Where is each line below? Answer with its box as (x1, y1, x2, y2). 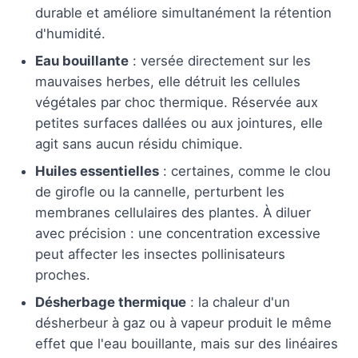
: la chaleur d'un (186, 293, 290, 310)
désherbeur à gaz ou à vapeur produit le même (35, 314, 332, 331)
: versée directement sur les (129, 52, 311, 69)
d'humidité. (35, 25, 105, 42)
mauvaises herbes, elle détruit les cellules (35, 73, 300, 89)
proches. (35, 266, 90, 283)
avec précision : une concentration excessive (35, 225, 320, 241)
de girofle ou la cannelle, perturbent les (35, 183, 284, 200)
